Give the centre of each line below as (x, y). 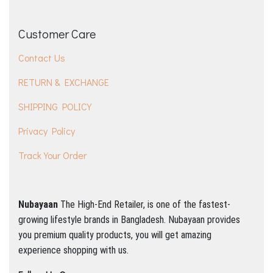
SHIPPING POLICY (55, 107)
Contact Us (42, 58)
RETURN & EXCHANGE (64, 82)
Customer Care (57, 34)
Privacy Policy (47, 131)
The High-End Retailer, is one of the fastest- (145, 205)
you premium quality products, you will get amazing (115, 235)
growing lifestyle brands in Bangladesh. (93, 220)
